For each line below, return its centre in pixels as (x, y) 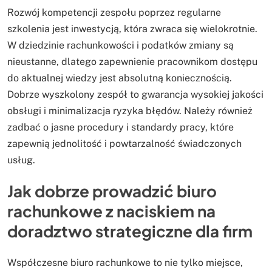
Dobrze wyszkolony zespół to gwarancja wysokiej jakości (135, 94)
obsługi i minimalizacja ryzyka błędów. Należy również (130, 110)
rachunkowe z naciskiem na (111, 211)
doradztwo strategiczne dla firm (130, 231)
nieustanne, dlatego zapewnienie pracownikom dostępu (132, 61)
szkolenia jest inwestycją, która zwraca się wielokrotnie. (132, 29)
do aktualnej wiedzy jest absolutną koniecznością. (120, 78)
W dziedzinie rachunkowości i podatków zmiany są (121, 45)
